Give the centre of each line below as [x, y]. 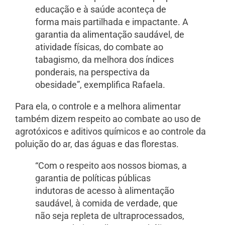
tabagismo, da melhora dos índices [104, 59]
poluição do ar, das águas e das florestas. [97, 144]
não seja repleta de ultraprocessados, [110, 215]
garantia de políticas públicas [93, 178]
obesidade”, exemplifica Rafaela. [100, 84]
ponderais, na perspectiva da [92, 72]
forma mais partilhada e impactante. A [112, 22]
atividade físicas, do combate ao [99, 47]
